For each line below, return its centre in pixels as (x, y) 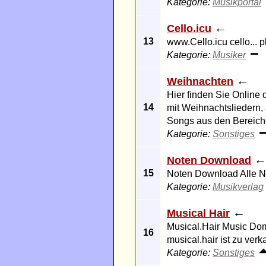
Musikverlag (238, 187)
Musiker (229, 55)
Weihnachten (200, 81)
